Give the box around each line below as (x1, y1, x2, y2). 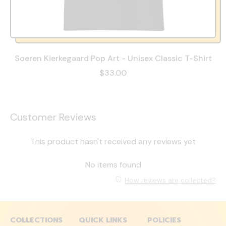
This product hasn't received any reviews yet (30, 136, 196, 147)
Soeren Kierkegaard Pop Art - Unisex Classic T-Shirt (14, 52, 212, 64)
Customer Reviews (10, 110, 96, 124)
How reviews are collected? (125, 176, 216, 185)
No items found (85, 159, 141, 170)
